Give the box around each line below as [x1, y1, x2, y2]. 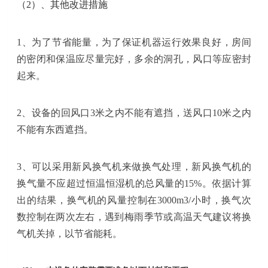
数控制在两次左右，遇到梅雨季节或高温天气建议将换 [17, 211, 251, 222]
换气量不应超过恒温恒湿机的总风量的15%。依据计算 [17, 178, 251, 188]
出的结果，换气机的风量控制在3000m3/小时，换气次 [17, 194, 251, 205]
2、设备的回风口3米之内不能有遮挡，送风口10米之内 [17, 107, 251, 118]
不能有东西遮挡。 [17, 124, 94, 135]
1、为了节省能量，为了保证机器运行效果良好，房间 [17, 36, 251, 47]
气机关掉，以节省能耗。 [17, 228, 123, 239]
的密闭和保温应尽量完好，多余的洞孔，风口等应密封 [17, 53, 251, 64]
